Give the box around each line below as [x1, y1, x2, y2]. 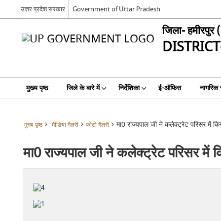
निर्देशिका [118, 83, 140, 93]
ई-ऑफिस [158, 83, 181, 93]
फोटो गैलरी [85, 121, 109, 129]
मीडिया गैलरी [51, 121, 78, 129]
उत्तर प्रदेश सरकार [20, 4, 65, 14]
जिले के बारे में [66, 83, 100, 93]
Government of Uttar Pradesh [72, 4, 160, 14]
